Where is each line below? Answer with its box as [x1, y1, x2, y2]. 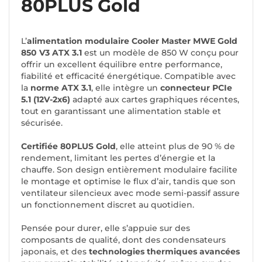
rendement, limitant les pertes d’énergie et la [21, 153, 215, 164]
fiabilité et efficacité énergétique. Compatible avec [21, 71, 236, 82]
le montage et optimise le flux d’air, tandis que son [21, 176, 236, 187]
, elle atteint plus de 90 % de [116, 141, 235, 152]
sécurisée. [21, 118, 63, 129]
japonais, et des [21, 246, 89, 257]
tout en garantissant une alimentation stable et [21, 106, 221, 117]
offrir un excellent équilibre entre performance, [21, 59, 222, 70]
